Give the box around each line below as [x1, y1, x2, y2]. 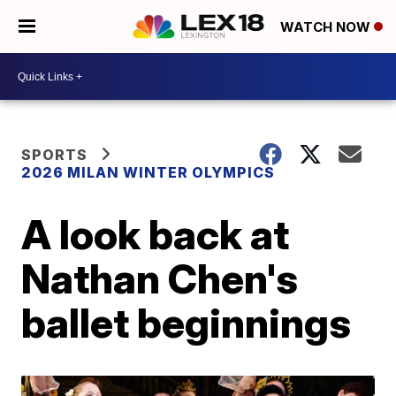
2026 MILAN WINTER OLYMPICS [21, 164, 276, 181]
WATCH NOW [280, 19, 374, 36]
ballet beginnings [21, 298, 352, 347]
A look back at [21, 209, 290, 259]
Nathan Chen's [21, 254, 299, 303]
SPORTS [21, 146, 88, 164]
